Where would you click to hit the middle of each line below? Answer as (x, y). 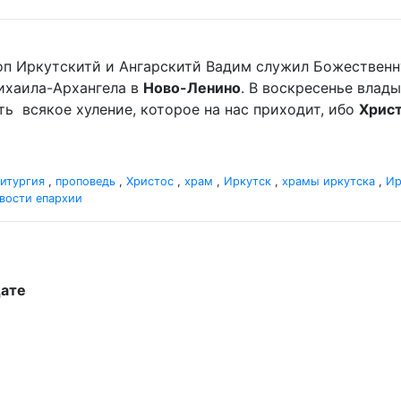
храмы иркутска (328, 181)
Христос (150, 181)
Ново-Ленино (192, 88)
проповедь (85, 181)
